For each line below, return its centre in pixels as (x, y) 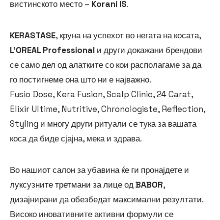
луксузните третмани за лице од (73, 185)
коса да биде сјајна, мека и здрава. (76, 139)
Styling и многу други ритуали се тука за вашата (103, 124)
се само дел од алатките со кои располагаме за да (106, 65)
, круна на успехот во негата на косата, (128, 36)
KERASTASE (33, 36)
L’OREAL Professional (52, 50)
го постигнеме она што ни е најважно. (81, 80)
